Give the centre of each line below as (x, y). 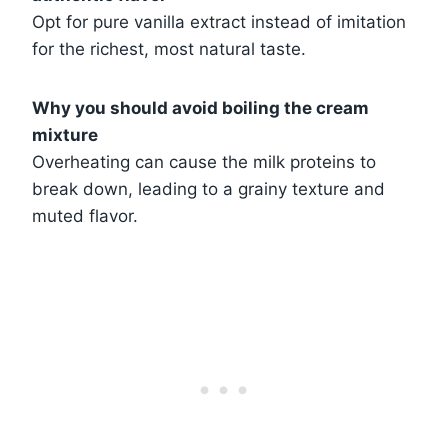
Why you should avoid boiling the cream (200, 107)
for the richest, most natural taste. (169, 48)
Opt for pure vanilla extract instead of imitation (219, 21)
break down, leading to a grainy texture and (208, 188)
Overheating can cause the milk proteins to (204, 161)
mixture (65, 134)
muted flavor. (85, 215)
